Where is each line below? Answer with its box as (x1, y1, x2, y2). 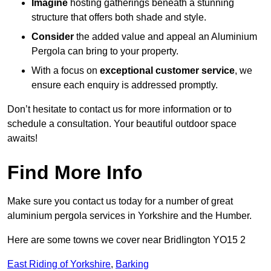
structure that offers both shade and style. (31, 12, 206, 23)
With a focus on (31, 65, 100, 76)
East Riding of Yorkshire (7, 259, 111, 270)
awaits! (7, 133, 38, 144)
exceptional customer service (100, 65, 235, 76)
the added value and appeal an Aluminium (74, 31, 257, 42)
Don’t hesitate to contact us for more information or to (7, 104, 232, 115)
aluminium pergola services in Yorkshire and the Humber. (7, 211, 252, 221)
